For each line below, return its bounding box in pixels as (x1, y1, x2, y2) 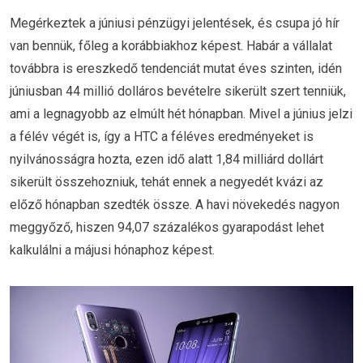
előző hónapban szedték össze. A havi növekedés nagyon (10, 197, 340, 212)
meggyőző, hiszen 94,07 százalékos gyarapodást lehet (10, 220, 324, 235)
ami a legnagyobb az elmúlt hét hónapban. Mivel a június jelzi (10, 106, 352, 122)
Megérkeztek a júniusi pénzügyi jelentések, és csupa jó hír (10, 15, 340, 31)
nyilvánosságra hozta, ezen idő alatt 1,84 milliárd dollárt (10, 152, 323, 167)
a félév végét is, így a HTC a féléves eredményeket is (10, 129, 314, 144)
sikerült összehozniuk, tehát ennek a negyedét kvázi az (10, 174, 323, 190)
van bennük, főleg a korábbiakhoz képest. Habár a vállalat (10, 38, 332, 53)
